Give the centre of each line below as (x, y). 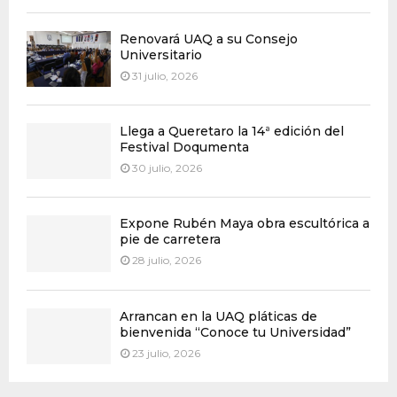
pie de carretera (170, 240)
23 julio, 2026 (166, 353)
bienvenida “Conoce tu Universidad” (235, 332)
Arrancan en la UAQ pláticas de (218, 316)
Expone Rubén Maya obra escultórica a (245, 224)
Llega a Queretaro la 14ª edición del (232, 132)
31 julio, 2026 (165, 75)
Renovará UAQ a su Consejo (209, 39)
